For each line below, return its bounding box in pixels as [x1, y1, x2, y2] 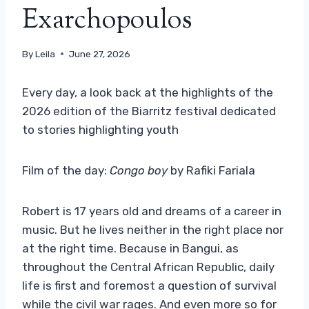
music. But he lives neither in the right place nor [22, 222, 283, 237]
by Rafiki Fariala [168, 163, 255, 177]
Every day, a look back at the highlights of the [22, 85, 273, 99]
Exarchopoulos [22, 3, 192, 41]
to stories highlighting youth [22, 122, 179, 137]
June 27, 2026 [69, 48, 131, 59]
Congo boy [110, 163, 168, 177]
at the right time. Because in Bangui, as [22, 241, 239, 255]
